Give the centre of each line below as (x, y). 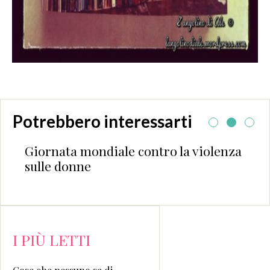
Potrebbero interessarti (102, 121)
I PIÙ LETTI (52, 239)
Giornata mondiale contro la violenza (133, 150)
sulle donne (58, 165)
